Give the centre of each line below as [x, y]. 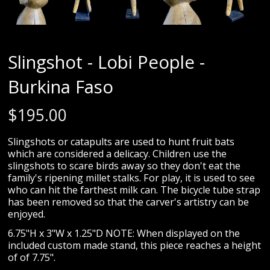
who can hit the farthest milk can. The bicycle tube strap [134, 190]
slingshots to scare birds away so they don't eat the [124, 166]
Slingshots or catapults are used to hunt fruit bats [121, 142]
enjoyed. [27, 214]
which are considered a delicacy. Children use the [118, 154]
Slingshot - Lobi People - [107, 62]
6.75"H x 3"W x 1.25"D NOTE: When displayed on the [124, 234]
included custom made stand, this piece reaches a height [135, 246]
